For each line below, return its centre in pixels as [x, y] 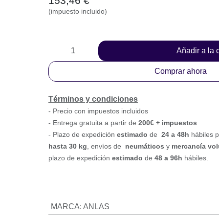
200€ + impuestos [180, 102]
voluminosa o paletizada [94, 137]
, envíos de [161, 125]
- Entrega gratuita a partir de [97, 102]
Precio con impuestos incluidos [106, 90]
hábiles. [77, 149]
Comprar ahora [181, 50]
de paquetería [73, 125]
